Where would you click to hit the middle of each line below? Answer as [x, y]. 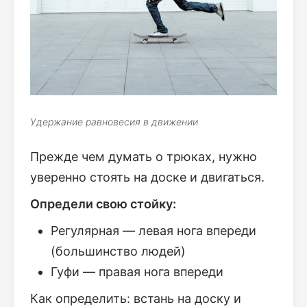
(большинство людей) [118, 251]
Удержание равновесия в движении [114, 121]
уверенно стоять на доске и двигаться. [147, 177]
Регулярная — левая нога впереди [153, 230]
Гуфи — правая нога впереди [137, 271]
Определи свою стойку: [103, 204]
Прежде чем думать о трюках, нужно [144, 156]
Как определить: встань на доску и [136, 298]
